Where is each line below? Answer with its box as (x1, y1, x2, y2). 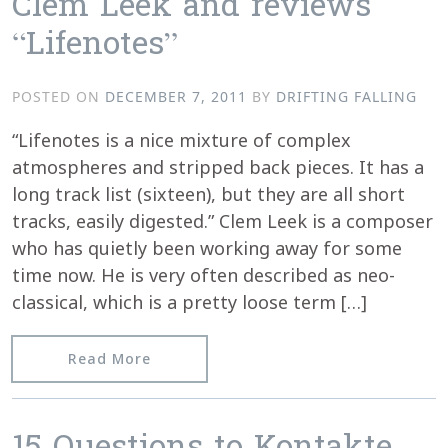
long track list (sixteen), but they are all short (12, 181, 405, 206)
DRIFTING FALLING (276, 86, 417, 106)
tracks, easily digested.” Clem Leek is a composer (12, 208, 433, 233)
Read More (68, 348, 151, 368)
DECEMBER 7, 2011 (105, 86, 247, 106)
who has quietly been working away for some (12, 235, 402, 260)
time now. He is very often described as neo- (12, 262, 395, 287)
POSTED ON (12, 86, 105, 106)
